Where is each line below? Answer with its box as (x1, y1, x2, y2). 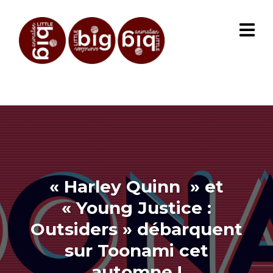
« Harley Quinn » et (49, 175, 224, 197)
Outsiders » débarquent (30, 218, 243, 239)
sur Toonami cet (65, 239, 208, 261)
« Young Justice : (62, 197, 211, 218)
